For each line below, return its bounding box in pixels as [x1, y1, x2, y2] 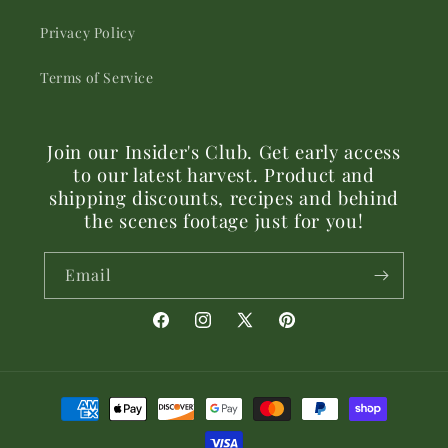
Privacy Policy [40, 23, 136, 43]
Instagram [192, 321, 261, 341]
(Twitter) [234, 346, 294, 366]
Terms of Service [40, 68, 154, 88]
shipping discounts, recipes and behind [48, 185, 400, 211]
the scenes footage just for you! [84, 208, 364, 234]
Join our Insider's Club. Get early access [47, 139, 401, 165]
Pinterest [276, 321, 338, 341]
